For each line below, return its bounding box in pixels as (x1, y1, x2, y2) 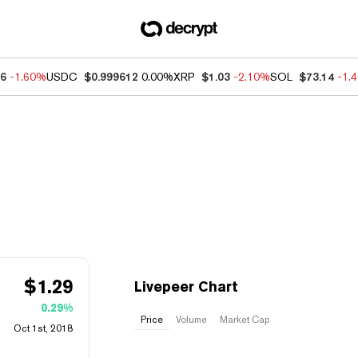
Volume (176, 314, 207, 325)
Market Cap (220, 314, 269, 325)
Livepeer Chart (134, 278, 238, 295)
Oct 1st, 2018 (14, 323, 73, 334)
